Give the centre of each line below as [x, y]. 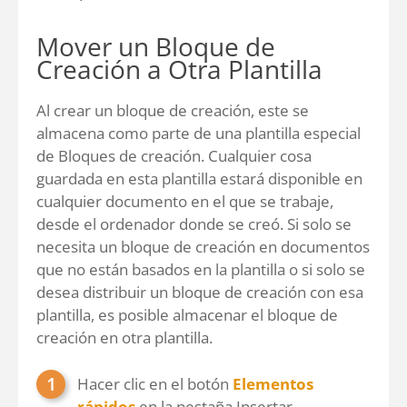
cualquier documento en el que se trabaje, [185, 201]
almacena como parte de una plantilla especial [199, 133]
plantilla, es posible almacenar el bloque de [187, 314]
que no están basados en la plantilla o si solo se [201, 269]
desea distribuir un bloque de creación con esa [200, 292]
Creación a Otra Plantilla [179, 69]
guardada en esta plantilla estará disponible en [199, 178]
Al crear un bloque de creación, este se [173, 110]
